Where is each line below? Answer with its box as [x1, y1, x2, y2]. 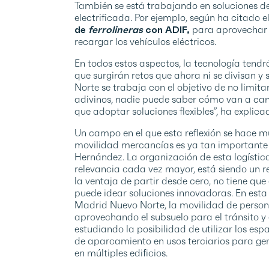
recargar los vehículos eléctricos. [74, 35, 216, 47]
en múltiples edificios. [74, 246, 168, 259]
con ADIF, [145, 23, 190, 35]
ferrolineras [88, 23, 145, 35]
